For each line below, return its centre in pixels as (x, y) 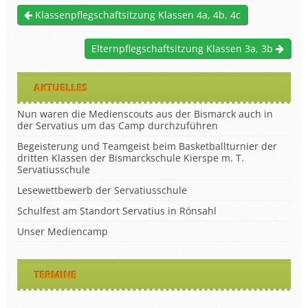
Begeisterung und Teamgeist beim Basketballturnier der (147, 146)
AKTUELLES (61, 87)
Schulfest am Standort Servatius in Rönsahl (117, 210)
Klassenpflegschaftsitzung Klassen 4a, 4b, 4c (136, 14)
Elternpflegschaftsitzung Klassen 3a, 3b (184, 48)
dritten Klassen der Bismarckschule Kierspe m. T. (131, 157)
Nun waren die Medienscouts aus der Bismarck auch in (145, 113)
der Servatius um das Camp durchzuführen (118, 125)
